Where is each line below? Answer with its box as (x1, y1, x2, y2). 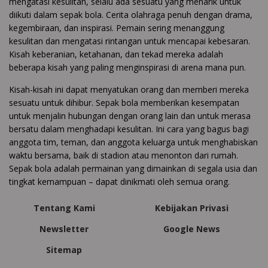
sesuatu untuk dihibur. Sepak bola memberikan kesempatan (9, 97, 239, 109)
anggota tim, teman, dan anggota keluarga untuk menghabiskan (9, 136, 258, 148)
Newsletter (39, 223, 89, 235)
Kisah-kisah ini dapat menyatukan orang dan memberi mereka (9, 84, 249, 96)
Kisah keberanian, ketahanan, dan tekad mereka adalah (9, 48, 223, 60)
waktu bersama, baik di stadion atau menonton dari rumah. (9, 150, 238, 162)
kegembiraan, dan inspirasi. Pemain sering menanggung (9, 22, 224, 34)
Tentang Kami (33, 202, 95, 214)
